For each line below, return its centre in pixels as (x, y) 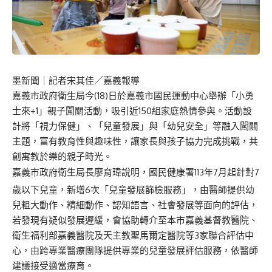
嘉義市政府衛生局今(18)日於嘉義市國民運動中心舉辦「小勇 (133, 96)
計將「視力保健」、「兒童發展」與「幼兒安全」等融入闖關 (135, 126)
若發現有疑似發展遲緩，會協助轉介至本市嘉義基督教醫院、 (135, 220)
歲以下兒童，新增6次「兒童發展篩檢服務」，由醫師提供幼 (133, 190)
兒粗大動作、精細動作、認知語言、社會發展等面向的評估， (135, 205)
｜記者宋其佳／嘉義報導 (90, 81)
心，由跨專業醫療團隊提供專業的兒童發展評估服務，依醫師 (135, 251)
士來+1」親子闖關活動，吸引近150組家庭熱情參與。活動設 (132, 111)
